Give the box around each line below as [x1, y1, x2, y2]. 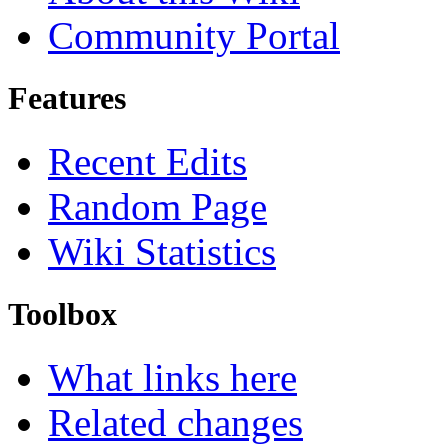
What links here [48, 356, 297, 400]
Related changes [48, 401, 303, 445]
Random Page [48, 184, 267, 228]
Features [8, 79, 126, 116]
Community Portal [48, 13, 340, 57]
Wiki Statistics [48, 229, 276, 273]
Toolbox [8, 296, 117, 333]
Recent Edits [48, 139, 247, 183]
